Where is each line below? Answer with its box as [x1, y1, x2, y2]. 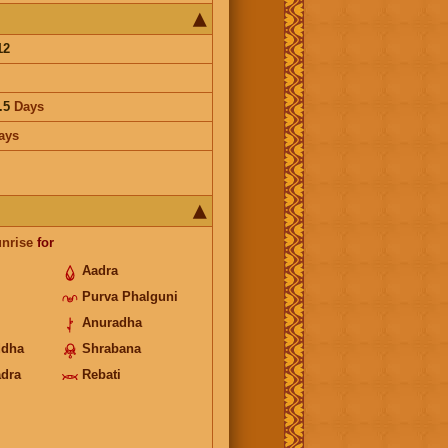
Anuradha [81, 314, 142, 330]
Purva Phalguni [81, 288, 178, 304]
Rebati [81, 366, 121, 382]
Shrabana [81, 340, 141, 356]
